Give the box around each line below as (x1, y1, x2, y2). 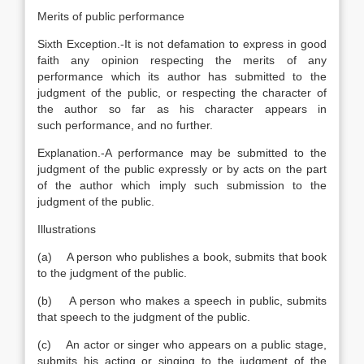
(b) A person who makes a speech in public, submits (37, 294, 327, 307)
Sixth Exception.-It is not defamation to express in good (37, 37, 327, 50)
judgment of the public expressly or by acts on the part (37, 162, 327, 175)
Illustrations (37, 223, 96, 236)
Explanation (37, 146, 97, 159)
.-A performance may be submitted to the (97, 146, 327, 159)
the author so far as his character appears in (37, 102, 327, 115)
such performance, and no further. (37, 119, 213, 132)
